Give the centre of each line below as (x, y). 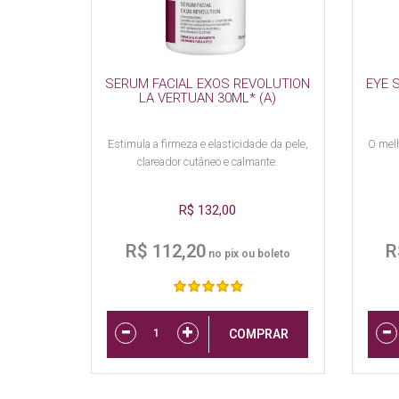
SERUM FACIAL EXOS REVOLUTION (208, 84)
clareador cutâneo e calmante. (208, 162)
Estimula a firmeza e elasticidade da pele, (208, 144)
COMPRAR (258, 334)
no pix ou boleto (248, 254)
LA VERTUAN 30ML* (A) (208, 98)
